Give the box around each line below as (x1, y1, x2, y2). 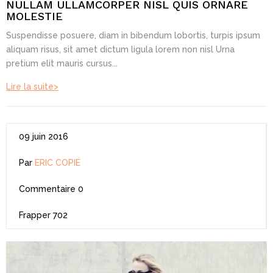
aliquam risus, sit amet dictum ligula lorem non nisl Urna (6, 44, 235, 54)
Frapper (19, 210, 51, 220)
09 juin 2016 (19, 131, 68, 141)
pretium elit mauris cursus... (6, 58, 118, 68)
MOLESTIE (6, 9, 63, 23)
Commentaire (19, 183, 76, 194)
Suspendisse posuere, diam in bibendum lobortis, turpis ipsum (6, 30, 260, 40)
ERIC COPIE (35, 157, 80, 168)
